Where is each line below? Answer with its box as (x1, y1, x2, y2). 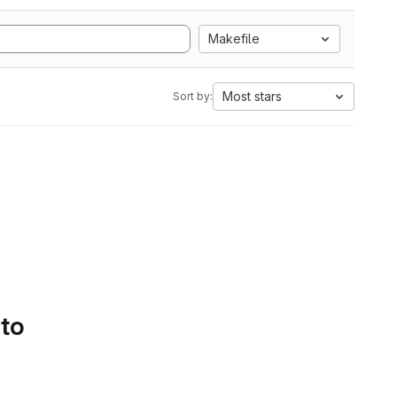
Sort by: (173, 90, 213, 103)
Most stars (222, 89, 282, 104)
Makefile (208, 31, 260, 46)
